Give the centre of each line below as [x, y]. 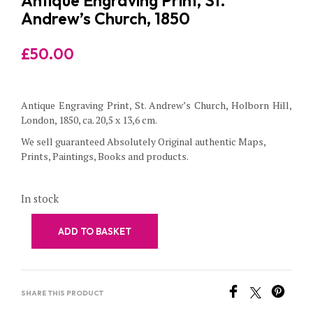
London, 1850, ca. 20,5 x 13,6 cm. [89, 120]
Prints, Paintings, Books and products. [105, 156]
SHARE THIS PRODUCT [62, 293]
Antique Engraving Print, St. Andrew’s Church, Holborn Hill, [156, 105]
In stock [40, 199]
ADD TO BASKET [95, 231]
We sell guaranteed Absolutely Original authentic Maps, [143, 141]
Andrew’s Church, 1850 [105, 19]
